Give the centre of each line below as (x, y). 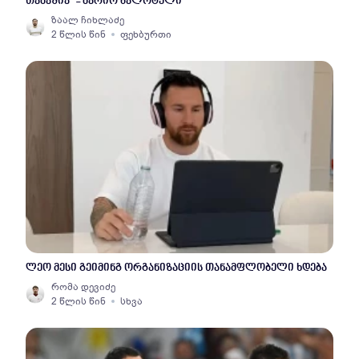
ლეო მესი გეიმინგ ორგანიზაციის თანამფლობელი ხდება (176, 268)
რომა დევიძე (83, 287)
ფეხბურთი (146, 34)
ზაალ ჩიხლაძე (88, 20)
